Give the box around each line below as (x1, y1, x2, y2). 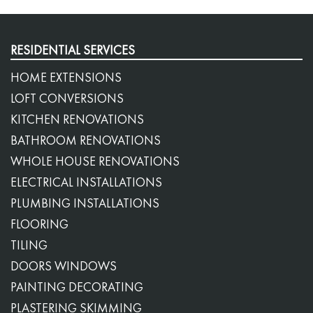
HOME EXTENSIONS (10, 68, 122, 85)
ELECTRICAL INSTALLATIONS (10, 173, 162, 190)
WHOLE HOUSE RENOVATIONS (10, 152, 180, 169)
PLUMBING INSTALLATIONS (10, 194, 159, 211)
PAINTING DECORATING (10, 278, 143, 295)
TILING (10, 236, 48, 253)
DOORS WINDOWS (10, 257, 117, 274)
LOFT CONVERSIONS (10, 89, 124, 106)
